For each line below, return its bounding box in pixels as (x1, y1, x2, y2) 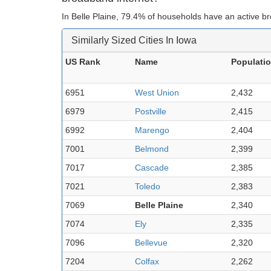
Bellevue (135, 237, 168, 247)
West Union (135, 87, 179, 97)
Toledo (135, 181, 160, 191)
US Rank (65, 56, 100, 67)
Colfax (135, 256, 159, 266)
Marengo (135, 125, 169, 135)
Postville (135, 106, 166, 116)
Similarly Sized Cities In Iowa (71, 34, 197, 45)
